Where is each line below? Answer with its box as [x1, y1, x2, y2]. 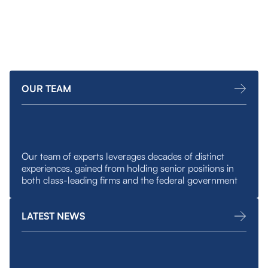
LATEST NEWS [22, 210, 85, 222]
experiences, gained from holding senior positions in [22, 162, 234, 174]
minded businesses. [34, 7, 129, 20]
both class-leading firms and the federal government [22, 174, 237, 186]
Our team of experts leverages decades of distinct [22, 150, 224, 162]
